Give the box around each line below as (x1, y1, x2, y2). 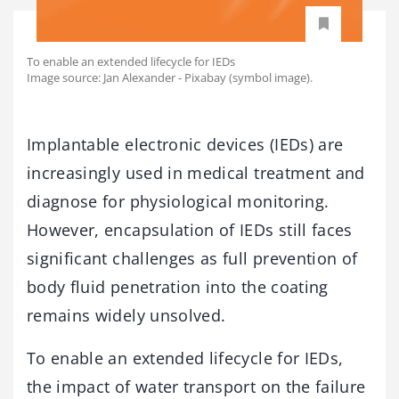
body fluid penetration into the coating (27, 275, 329, 297)
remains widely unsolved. (27, 304, 226, 326)
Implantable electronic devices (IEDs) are (27, 133, 344, 155)
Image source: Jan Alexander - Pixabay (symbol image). (27, 69, 313, 85)
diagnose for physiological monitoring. (27, 190, 330, 212)
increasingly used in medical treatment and (27, 161, 365, 183)
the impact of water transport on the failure (27, 375, 366, 397)
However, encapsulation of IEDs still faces (27, 218, 353, 240)
